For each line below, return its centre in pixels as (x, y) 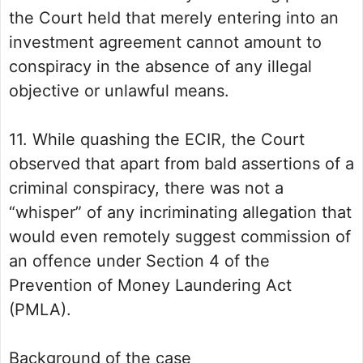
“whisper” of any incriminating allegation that (180, 213)
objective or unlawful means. (119, 91)
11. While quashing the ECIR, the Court (157, 140)
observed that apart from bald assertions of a (181, 164)
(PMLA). (40, 310)
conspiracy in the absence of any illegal (160, 67)
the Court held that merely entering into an (174, 18)
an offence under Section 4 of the (139, 261)
